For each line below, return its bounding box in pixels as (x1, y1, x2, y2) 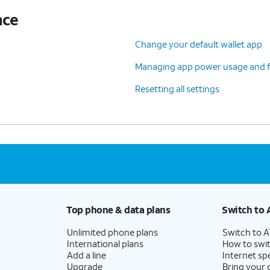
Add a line (66, 248, 106, 261)
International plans (66, 237, 143, 250)
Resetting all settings (135, 82, 219, 95)
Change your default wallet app (135, 37, 262, 50)
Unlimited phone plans (66, 225, 158, 238)
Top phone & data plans (66, 202, 171, 216)
